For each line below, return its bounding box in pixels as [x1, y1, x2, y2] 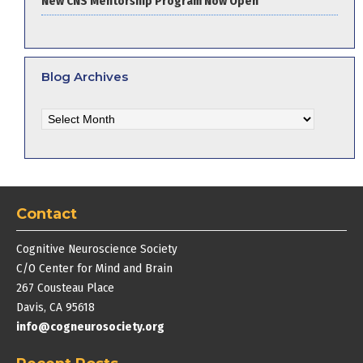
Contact [16, 205, 77, 223]
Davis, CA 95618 [16, 300, 95, 314]
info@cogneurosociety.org [16, 319, 164, 334]
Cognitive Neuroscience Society [16, 241, 177, 256]
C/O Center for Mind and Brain [16, 261, 173, 275]
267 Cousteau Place [16, 280, 114, 295]
